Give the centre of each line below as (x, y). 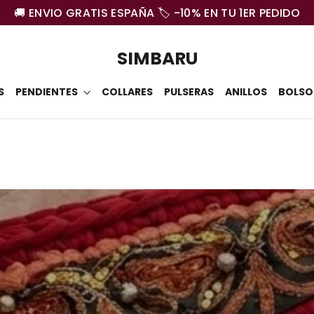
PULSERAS (189, 91)
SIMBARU (157, 59)
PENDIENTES (47, 91)
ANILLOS (246, 91)
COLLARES (127, 91)
